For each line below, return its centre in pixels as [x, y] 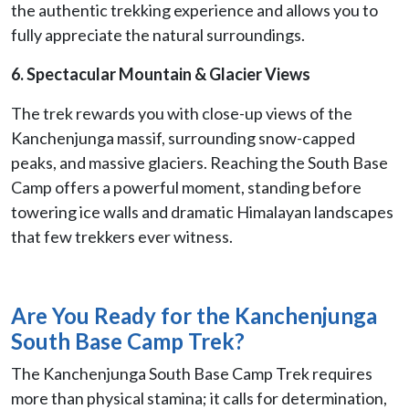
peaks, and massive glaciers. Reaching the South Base [199, 162]
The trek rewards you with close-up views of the [182, 113]
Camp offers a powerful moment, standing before [186, 187]
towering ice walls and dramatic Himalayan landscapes [202, 211]
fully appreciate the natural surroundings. [158, 34]
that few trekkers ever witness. [122, 236]
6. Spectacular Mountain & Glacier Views [161, 73]
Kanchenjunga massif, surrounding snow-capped [183, 137]
